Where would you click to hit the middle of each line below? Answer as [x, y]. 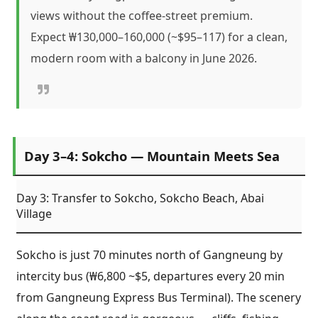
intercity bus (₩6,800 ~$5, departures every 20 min [150, 276]
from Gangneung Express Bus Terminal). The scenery [159, 297]
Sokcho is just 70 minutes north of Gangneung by [149, 254]
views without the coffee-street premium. [142, 15]
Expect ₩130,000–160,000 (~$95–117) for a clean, [159, 37]
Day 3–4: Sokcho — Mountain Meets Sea [152, 156]
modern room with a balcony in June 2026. [144, 58]
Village [34, 214]
